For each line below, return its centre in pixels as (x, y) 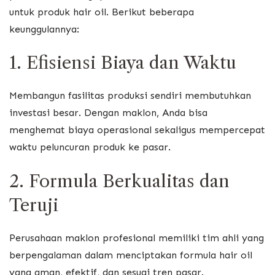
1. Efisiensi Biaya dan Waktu (123, 63)
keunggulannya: (44, 29)
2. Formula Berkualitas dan (119, 181)
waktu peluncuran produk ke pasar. (90, 147)
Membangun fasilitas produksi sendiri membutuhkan (130, 96)
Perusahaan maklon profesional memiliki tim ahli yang (137, 238)
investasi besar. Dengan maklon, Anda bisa (108, 113)
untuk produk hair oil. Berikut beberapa (102, 12)
